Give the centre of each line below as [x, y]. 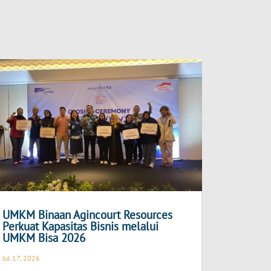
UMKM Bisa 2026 [44, 237]
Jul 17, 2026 [21, 258]
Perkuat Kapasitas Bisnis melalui [81, 226]
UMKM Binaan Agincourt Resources [88, 214]
